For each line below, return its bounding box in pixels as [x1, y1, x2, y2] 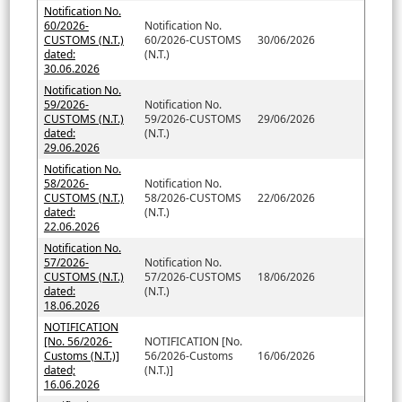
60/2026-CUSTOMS [144, 31, 241, 48]
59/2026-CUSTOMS [144, 110, 241, 127]
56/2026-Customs [144, 347, 233, 363]
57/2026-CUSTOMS [144, 268, 241, 284]
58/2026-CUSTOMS [144, 189, 241, 205]
